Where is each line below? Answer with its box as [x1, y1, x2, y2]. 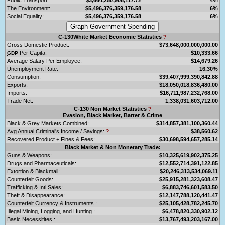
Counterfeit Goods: [7, 176, 53, 182]
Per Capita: [18, 49, 47, 56]
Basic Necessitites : [7, 216, 55, 222]
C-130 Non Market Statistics [73, 105, 148, 112]
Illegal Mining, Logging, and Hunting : [7, 208, 95, 214]
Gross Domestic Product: [7, 41, 69, 48]
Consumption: [7, 73, 41, 80]
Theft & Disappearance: [7, 192, 65, 198]
